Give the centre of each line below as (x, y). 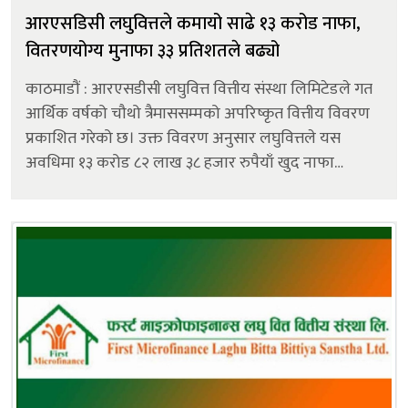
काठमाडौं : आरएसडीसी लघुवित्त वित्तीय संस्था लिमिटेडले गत (199, 89)
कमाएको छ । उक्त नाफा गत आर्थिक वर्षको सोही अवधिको (66, 187)
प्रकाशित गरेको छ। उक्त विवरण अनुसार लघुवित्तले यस (183, 138)
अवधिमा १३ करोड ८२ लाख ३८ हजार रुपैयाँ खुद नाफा (180, 163)
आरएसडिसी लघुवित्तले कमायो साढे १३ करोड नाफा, (193, 23)
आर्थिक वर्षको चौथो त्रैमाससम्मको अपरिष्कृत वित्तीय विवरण (198, 113)
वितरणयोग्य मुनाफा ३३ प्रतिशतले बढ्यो (155, 51)
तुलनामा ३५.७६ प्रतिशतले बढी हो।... (128, 212)
